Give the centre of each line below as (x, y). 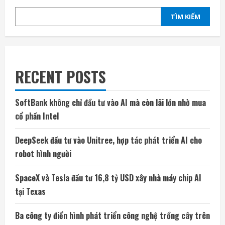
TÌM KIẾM (186, 17)
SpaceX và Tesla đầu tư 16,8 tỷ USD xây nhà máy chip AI (108, 178)
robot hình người (43, 154)
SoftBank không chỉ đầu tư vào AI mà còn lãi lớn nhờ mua (110, 103)
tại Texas (30, 192)
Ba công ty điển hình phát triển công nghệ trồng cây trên (113, 216)
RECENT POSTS (61, 77)
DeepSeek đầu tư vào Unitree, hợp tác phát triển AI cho (108, 140)
